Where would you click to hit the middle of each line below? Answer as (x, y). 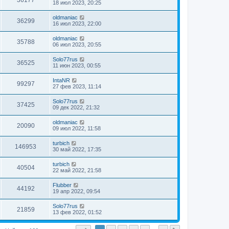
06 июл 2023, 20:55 (77, 44)
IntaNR (61, 80)
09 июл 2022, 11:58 (77, 128)
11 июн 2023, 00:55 (77, 65)
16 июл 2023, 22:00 (77, 24)
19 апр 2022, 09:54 (76, 191)
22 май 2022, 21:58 (77, 170)
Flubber (62, 185)
